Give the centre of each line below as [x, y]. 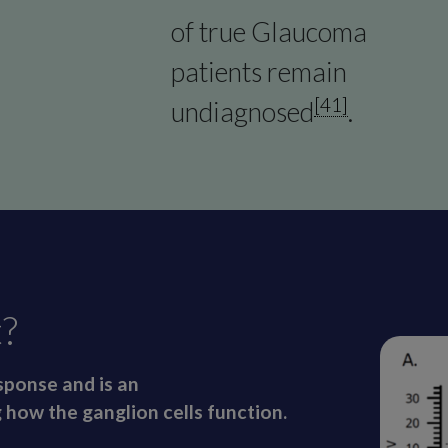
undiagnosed [242, 111]
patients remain [258, 71]
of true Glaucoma [268, 31]
